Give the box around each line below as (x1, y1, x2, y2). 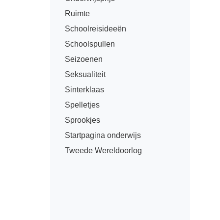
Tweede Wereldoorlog (65, 146, 142, 155)
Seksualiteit (65, 70, 106, 79)
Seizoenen (65, 55, 103, 63)
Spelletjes (65, 101, 100, 109)
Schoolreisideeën (65, 25, 126, 33)
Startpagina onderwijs (65, 131, 141, 139)
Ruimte (65, 9, 90, 18)
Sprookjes (65, 116, 100, 124)
